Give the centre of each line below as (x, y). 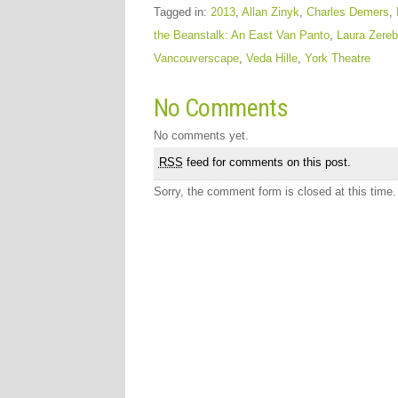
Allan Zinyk (270, 12)
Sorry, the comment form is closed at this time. (275, 191)
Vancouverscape (196, 58)
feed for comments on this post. (267, 162)
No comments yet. (201, 135)
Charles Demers (347, 12)
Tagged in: (182, 12)
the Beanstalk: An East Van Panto (241, 35)
